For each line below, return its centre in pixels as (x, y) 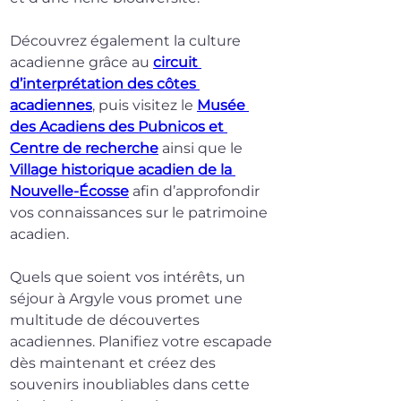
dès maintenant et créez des (115, 363)
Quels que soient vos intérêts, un (129, 277)
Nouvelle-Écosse (69, 192)
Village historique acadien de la (123, 170)
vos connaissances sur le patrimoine (141, 213)
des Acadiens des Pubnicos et (119, 127)
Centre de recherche (84, 149)
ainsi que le (202, 149)
